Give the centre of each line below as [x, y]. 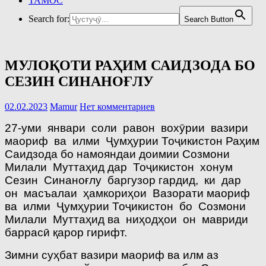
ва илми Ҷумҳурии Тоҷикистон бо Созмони [127, 206]
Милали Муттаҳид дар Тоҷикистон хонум [119, 167]
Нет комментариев [117, 106]
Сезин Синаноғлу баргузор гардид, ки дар [124, 180]
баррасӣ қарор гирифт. [66, 232]
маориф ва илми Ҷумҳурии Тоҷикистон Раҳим [132, 141]
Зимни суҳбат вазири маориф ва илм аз [112, 255]
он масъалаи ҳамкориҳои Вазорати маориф [129, 193]
